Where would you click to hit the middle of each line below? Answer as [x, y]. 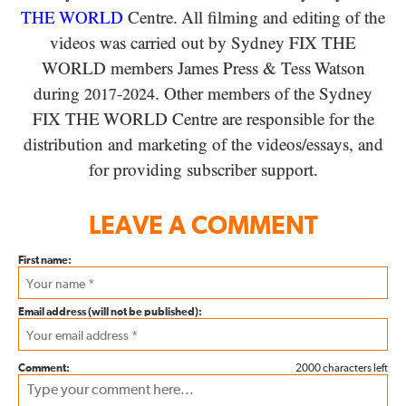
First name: [45, 261]
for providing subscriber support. [203, 170]
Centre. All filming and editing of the [254, 18]
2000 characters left [342, 369]
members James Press [184, 69]
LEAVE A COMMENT [203, 227]
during [59, 94]
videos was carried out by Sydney [169, 43]
